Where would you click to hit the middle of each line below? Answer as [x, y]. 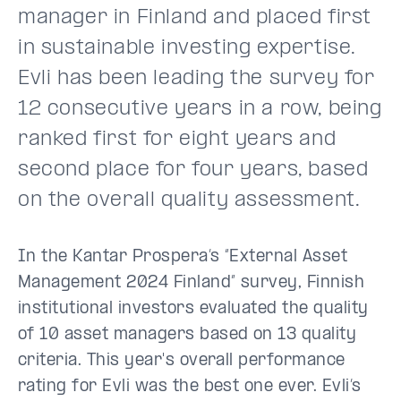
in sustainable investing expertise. [188, 48]
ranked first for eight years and [177, 139]
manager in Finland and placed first [195, 17]
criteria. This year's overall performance [182, 361]
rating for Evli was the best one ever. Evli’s [190, 387]
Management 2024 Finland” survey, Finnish [192, 283]
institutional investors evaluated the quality [193, 309]
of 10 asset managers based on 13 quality [188, 335]
